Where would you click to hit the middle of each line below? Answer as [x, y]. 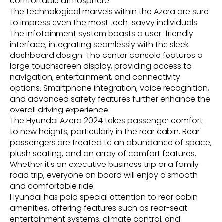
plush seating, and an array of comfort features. [103, 153]
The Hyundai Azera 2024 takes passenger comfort [106, 120]
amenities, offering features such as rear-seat [99, 208]
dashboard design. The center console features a [106, 55]
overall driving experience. [60, 110]
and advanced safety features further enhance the [110, 99]
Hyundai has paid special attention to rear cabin [104, 197]
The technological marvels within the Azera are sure [109, 11]
